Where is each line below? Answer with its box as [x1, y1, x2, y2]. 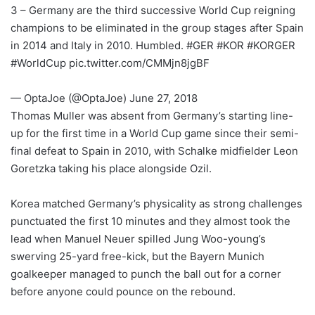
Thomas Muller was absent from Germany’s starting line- [11, 108, 293, 122]
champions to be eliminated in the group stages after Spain [11, 20, 304, 34]
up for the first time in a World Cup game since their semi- [11, 126, 299, 140]
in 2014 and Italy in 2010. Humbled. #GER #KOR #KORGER [11, 38, 295, 52]
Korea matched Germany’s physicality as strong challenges [11, 196, 302, 210]
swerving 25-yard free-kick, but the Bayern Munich [11, 249, 264, 263]
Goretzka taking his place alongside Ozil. [11, 161, 212, 175]
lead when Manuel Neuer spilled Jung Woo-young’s [11, 231, 266, 245]
